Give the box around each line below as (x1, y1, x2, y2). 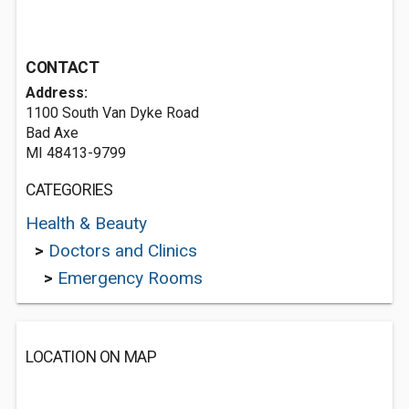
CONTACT (26, 58, 100, 77)
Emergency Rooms (58, 267, 203, 288)
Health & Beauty (26, 213, 147, 234)
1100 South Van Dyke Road (26, 104, 199, 121)
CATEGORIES (26, 181, 113, 199)
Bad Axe (26, 124, 79, 142)
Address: (26, 84, 88, 101)
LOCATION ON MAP (26, 348, 157, 366)
